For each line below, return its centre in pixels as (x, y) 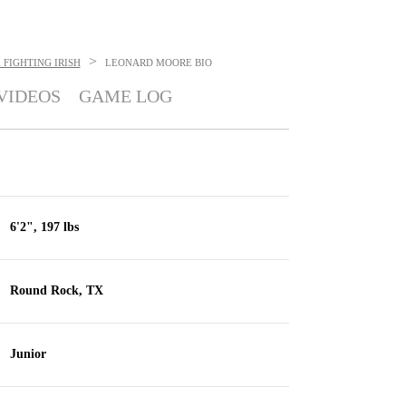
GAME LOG (125, 96)
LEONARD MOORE (148, 63)
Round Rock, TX (56, 290)
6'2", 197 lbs (44, 227)
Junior (28, 354)
